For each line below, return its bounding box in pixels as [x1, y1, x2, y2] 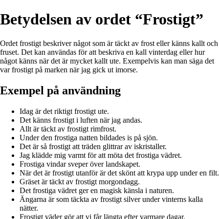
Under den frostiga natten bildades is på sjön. [20, 133, 158, 142]
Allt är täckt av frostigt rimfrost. [20, 124, 116, 133]
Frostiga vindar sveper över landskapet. [20, 159, 140, 168]
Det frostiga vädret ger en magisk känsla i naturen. [20, 186, 174, 195]
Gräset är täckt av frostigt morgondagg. [20, 177, 140, 186]
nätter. [20, 203, 38, 212]
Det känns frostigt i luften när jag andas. [20, 115, 142, 124]
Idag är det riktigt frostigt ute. [20, 107, 109, 115]
